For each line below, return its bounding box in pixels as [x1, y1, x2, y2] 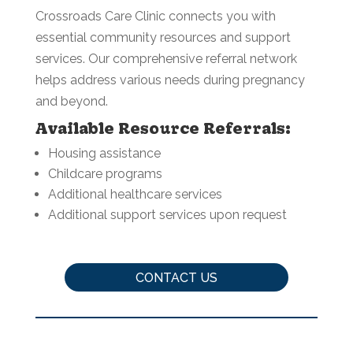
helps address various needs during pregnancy [35, 72, 305, 87]
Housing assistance [47, 145, 164, 161]
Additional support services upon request [47, 206, 287, 222]
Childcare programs [47, 165, 162, 181]
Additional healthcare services [47, 186, 222, 202]
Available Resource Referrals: [35, 117, 290, 137]
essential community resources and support [35, 29, 291, 45]
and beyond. [35, 93, 108, 109]
